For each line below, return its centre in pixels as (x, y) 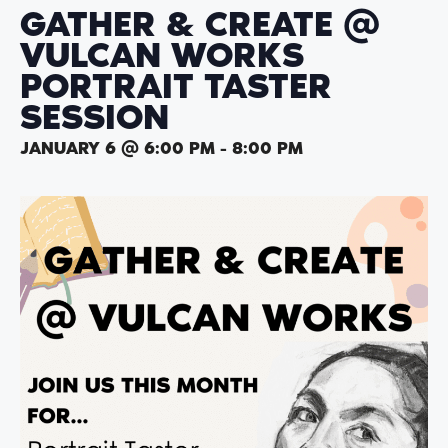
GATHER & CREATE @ (200, 24)
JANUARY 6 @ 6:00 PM (117, 148)
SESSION (94, 117)
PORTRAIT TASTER (176, 86)
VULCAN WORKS (162, 55)
